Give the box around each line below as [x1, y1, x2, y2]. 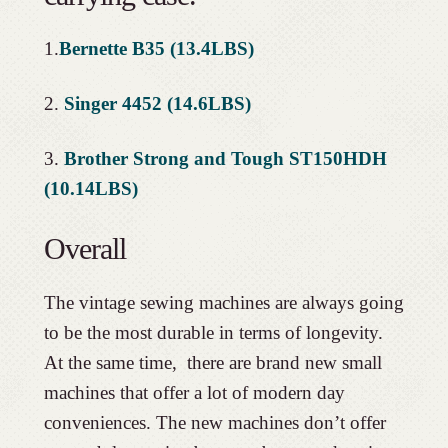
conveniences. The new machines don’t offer [43, 411, 386, 433]
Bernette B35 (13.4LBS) [58, 37, 254, 59]
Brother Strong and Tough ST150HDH [63, 147, 387, 169]
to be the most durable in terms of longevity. [43, 321, 383, 343]
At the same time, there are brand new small [43, 351, 382, 373]
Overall [43, 231, 126, 265]
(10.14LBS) [43, 177, 138, 199]
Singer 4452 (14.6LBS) [63, 92, 251, 114]
